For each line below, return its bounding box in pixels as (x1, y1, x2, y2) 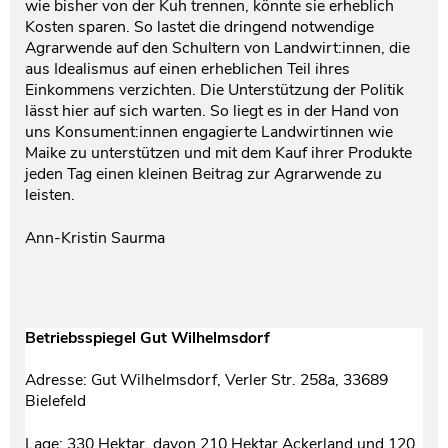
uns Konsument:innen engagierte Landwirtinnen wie (25, 121, 393, 144)
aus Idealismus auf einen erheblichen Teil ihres (25, 58, 350, 81)
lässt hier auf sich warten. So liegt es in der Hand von (25, 100, 399, 123)
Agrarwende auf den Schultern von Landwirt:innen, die (25, 37, 410, 60)
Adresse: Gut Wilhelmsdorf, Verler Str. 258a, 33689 (25, 369, 388, 392)
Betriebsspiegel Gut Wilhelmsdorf (25, 326, 270, 349)
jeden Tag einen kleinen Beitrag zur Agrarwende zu (25, 163, 382, 186)
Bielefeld (25, 390, 90, 413)
